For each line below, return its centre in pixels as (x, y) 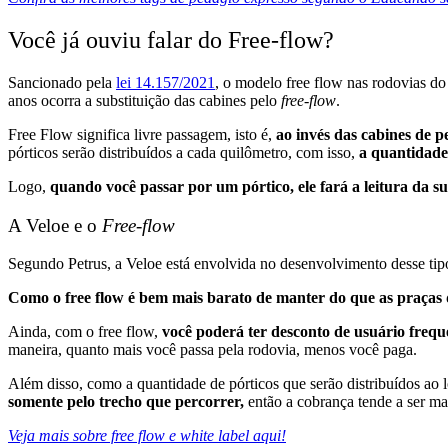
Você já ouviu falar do (115, 40)
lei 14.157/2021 (165, 82)
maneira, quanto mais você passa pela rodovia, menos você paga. (214, 350)
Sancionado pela (62, 82)
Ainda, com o (53, 332)
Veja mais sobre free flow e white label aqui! (147, 436)
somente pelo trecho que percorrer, (128, 402)
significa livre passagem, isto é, (174, 134)
